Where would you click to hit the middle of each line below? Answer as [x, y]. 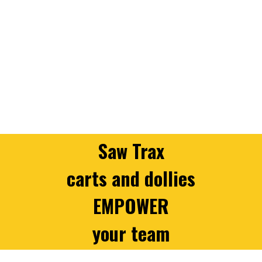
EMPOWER [131, 206]
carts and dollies [131, 178]
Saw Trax [131, 151]
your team [131, 233]
